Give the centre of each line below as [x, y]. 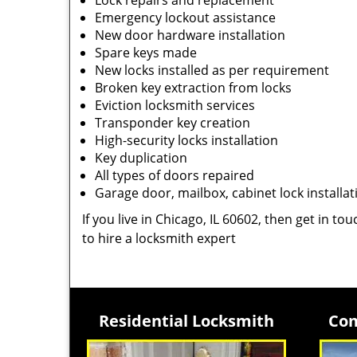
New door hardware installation [190, 35]
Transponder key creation [173, 123]
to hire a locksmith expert [159, 238]
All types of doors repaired [175, 175]
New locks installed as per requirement [212, 70]
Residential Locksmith [186, 321]
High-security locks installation [186, 140]
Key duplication [141, 158]
